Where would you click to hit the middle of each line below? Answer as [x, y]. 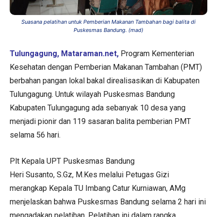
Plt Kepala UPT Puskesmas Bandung [72, 161]
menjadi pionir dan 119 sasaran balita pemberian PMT [100, 121]
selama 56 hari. [35, 135]
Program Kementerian [157, 53]
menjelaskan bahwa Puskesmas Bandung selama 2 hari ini [108, 201]
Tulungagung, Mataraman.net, [65, 53]
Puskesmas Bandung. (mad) [108, 30]
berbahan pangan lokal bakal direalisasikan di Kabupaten [105, 80]
